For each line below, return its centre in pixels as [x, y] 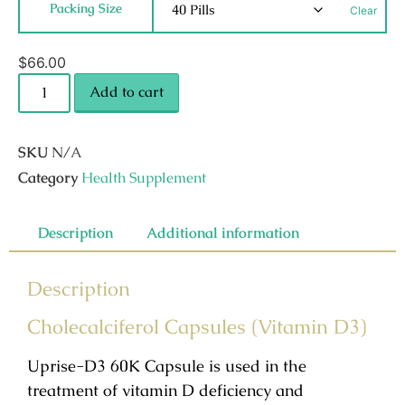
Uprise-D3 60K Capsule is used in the [167, 365]
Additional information [223, 232]
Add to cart [127, 91]
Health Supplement [144, 177]
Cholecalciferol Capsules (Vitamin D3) [197, 326]
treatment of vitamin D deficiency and [165, 390]
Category [48, 177]
